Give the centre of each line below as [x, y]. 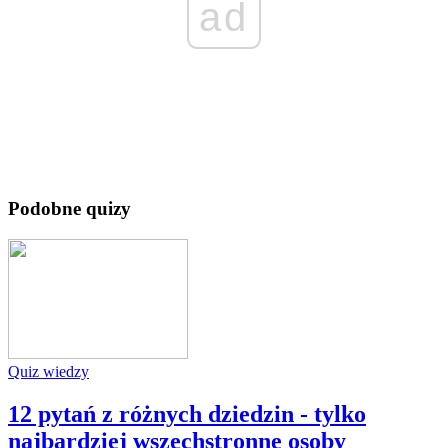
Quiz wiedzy [48, 372]
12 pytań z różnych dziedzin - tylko [187, 414]
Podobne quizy [69, 209]
